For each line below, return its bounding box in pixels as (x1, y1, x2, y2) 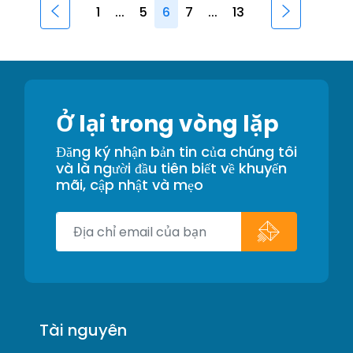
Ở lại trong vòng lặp (56, 109, 279, 139)
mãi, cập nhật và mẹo (56, 175, 203, 195)
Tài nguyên (39, 319, 128, 341)
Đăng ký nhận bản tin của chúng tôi (56, 142, 297, 162)
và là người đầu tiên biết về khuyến (56, 158, 287, 178)
